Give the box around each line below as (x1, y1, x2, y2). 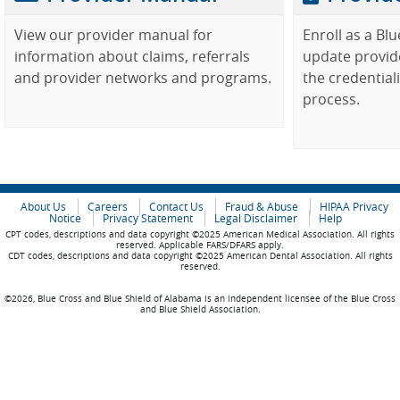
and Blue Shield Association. (139, 304, 261, 315)
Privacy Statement (103, 212, 193, 225)
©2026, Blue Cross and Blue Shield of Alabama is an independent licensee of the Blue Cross (4, 293, 396, 304)
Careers (87, 200, 128, 213)
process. (303, 89, 361, 109)
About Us (21, 200, 66, 213)
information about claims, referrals (14, 46, 250, 66)
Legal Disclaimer (214, 212, 297, 225)
